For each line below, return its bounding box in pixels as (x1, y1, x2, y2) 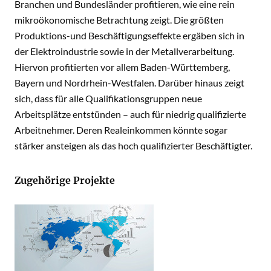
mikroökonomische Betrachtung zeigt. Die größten (15, 14, 224, 25)
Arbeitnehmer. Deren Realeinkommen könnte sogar (15, 124, 227, 135)
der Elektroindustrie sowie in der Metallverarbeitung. (15, 45, 234, 57)
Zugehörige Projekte (15, 174, 115, 186)
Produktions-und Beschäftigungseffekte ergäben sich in (15, 30, 244, 41)
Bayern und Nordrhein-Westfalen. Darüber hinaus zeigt (15, 77, 244, 88)
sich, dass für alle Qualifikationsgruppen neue (15, 93, 202, 104)
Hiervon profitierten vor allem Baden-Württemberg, (15, 61, 230, 73)
